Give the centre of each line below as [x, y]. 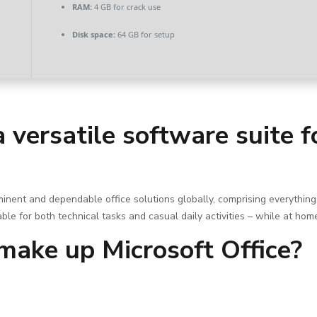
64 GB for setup [145, 34]
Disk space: [93, 34]
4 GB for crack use [126, 7]
